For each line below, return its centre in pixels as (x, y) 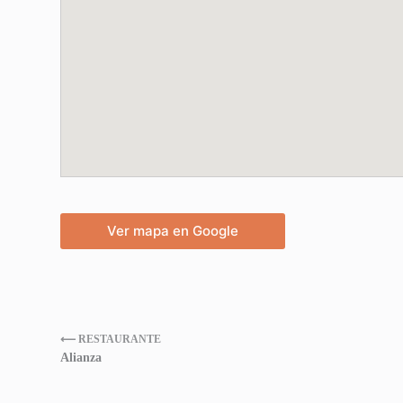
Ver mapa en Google (173, 231)
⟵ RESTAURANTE (111, 339)
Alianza (81, 357)
